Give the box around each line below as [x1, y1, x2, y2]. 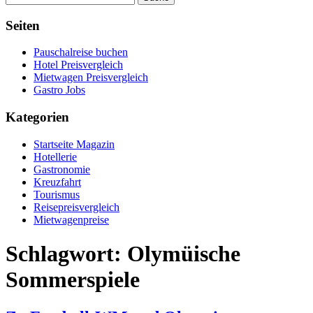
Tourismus [34, 188, 80, 201]
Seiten [6, 17, 40, 33]
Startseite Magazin [34, 138, 115, 150]
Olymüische [127, 241, 240, 267]
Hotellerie [34, 150, 77, 163]
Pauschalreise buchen [34, 46, 128, 59]
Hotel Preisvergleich [34, 59, 123, 71]
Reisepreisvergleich [34, 201, 119, 213]
